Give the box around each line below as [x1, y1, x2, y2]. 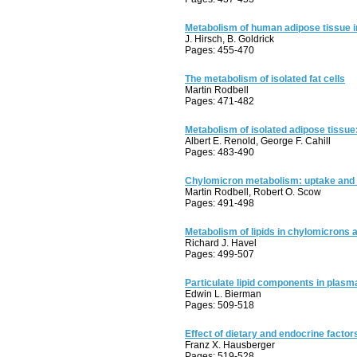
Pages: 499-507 [185, 249, 254, 260]
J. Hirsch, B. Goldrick [185, 33, 274, 45]
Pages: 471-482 [185, 96, 254, 107]
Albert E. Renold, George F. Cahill [185, 135, 331, 147]
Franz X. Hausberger [185, 339, 275, 351]
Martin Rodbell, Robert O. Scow [185, 186, 321, 198]
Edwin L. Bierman [185, 288, 261, 300]
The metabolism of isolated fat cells [185, 73, 345, 84]
